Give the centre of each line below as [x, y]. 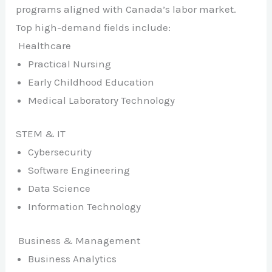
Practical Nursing [70, 63]
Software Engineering [79, 170]
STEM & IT [41, 134]
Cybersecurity [60, 152]
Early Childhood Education [91, 82]
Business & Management [78, 240]
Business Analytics [73, 258]
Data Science [59, 189]
